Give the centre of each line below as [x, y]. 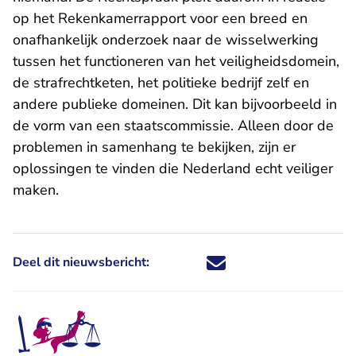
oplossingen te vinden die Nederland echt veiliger [173, 169]
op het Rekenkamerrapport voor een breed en [160, 19]
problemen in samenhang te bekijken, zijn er [154, 147]
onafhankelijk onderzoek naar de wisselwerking [166, 40]
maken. [36, 190]
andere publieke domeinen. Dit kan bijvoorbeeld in [175, 104]
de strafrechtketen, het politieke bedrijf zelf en [161, 83]
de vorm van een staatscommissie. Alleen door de [173, 126]
